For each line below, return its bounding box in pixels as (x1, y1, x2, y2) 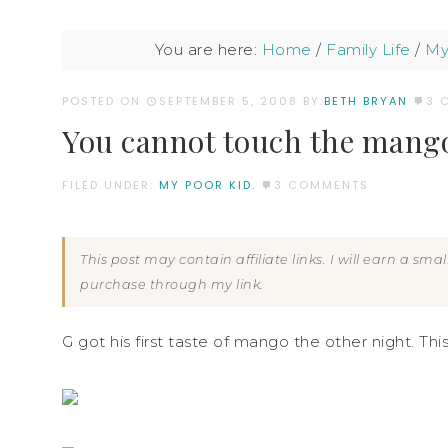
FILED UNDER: (62, 176, 159, 193)
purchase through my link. (80, 276, 264, 292)
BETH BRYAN (324, 93, 408, 109)
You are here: (154, 40, 262, 59)
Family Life (326, 40, 411, 59)
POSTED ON (62, 93, 146, 109)
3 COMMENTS (274, 176, 369, 193)
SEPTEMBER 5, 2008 (159, 93, 298, 109)
